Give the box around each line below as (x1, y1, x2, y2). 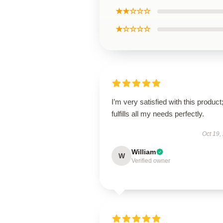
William (131, 148, 156, 156)
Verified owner (131, 157, 170, 164)
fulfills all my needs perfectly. (111, 110, 204, 118)
